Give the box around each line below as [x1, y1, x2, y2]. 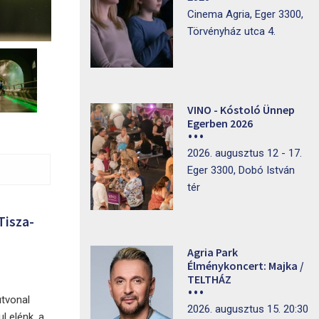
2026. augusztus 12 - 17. [187, 147, 302, 159]
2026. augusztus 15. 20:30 [187, 303, 308, 315]
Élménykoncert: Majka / [187, 258, 304, 273]
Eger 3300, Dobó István [187, 164, 295, 177]
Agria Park [187, 245, 238, 259]
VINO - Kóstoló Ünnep [187, 103, 295, 117]
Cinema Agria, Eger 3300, [187, 8, 303, 21]
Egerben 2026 [187, 116, 253, 130]
